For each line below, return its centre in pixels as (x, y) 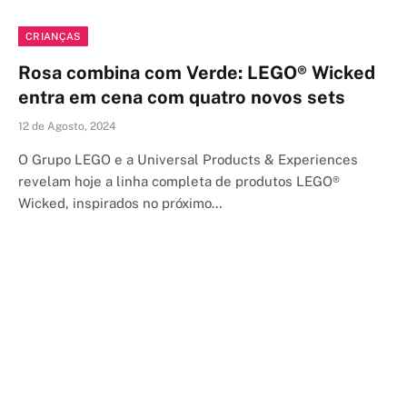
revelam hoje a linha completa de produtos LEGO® (179, 181)
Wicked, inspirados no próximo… (120, 203)
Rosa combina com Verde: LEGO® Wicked (197, 72)
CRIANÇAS (53, 36)
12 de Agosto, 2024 (67, 126)
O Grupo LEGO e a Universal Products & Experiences (188, 159)
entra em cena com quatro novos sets (182, 97)
